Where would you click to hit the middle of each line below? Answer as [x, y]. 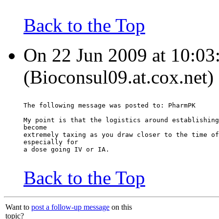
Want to [18, 207]
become [35, 128]
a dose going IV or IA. [66, 150]
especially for [51, 142]
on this [121, 207]
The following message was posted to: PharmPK [109, 106]
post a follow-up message [70, 207]
